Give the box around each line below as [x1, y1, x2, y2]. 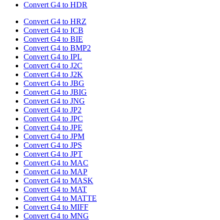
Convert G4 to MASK [24, 176, 93, 185]
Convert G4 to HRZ [24, 17, 86, 26]
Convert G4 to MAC [24, 159, 88, 167]
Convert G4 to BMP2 [24, 44, 91, 53]
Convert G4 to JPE [24, 123, 82, 132]
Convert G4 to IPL [24, 53, 82, 61]
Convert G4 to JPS [24, 141, 82, 150]
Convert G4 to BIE [24, 35, 83, 44]
